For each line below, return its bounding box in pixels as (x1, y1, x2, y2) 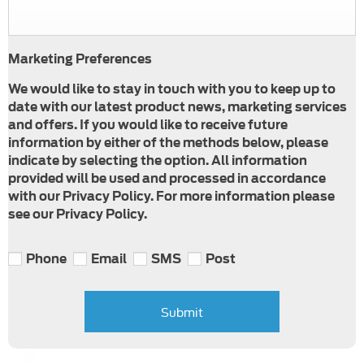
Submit (161, 302, 203, 320)
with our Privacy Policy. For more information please (8, 188, 335, 204)
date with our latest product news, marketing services (8, 99, 347, 115)
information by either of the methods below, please (8, 135, 328, 150)
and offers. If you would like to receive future (8, 117, 288, 132)
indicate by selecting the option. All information (8, 153, 307, 168)
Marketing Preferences (8, 51, 152, 67)
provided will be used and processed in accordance (8, 171, 326, 186)
